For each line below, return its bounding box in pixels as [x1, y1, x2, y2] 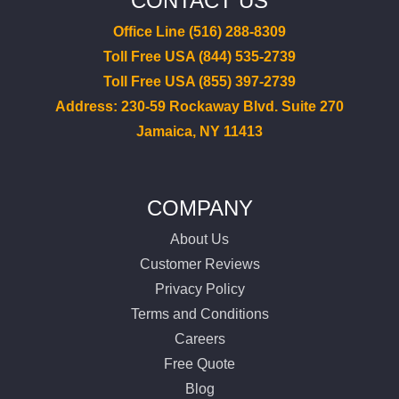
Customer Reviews [139, 256, 260, 272]
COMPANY [146, 195, 253, 220]
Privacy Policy [154, 281, 245, 297]
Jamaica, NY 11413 [136, 123, 263, 139]
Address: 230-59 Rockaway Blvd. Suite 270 [55, 98, 344, 114]
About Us [170, 231, 229, 247]
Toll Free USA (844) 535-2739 [103, 48, 296, 64]
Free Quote [164, 355, 235, 371]
